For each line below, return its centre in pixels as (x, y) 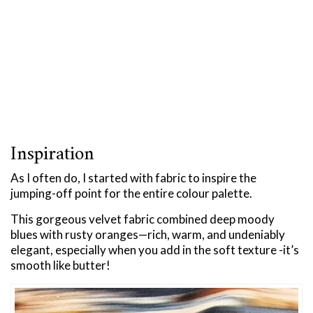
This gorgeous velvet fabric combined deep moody (143, 219)
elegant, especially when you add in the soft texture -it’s (155, 249)
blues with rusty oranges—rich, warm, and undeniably (148, 234)
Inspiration (52, 154)
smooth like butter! (60, 265)
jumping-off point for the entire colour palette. (131, 193)
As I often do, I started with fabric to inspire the (133, 177)
